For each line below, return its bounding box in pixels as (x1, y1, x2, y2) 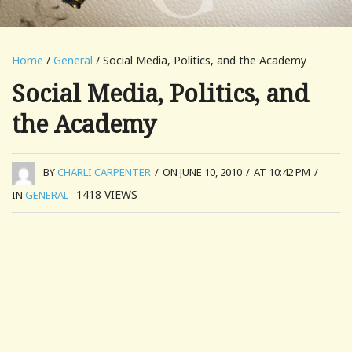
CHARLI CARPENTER (57, 165, 151, 180)
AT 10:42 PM (254, 165, 310, 180)
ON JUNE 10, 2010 (163, 165, 242, 180)
